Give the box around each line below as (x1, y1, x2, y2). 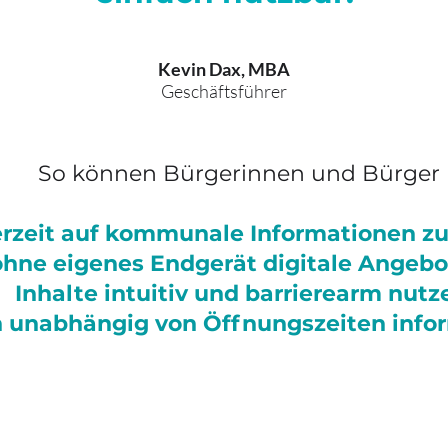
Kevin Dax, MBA (158, 58, 290, 80)
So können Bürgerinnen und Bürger (38, 160, 446, 187)
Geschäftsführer (161, 80, 287, 102)
